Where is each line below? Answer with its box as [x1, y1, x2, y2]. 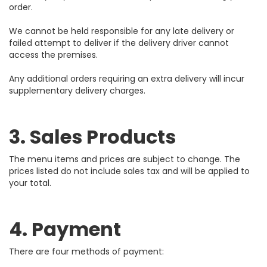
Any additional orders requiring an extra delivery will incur [9, 73, 244, 85]
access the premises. [9, 49, 98, 61]
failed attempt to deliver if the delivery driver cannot [9, 37, 229, 49]
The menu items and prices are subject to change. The [9, 153, 240, 165]
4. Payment [9, 216, 122, 243]
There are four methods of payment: [9, 246, 164, 257]
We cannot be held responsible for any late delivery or [9, 25, 234, 37]
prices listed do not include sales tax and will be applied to [9, 165, 250, 177]
